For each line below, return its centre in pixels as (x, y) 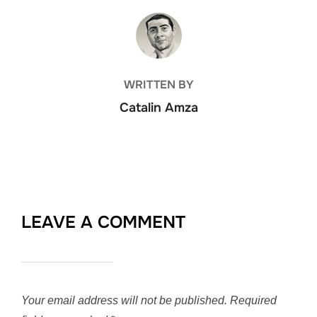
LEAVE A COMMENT (103, 222)
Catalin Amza (158, 108)
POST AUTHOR (158, 20)
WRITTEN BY (158, 85)
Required (253, 300)
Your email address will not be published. (124, 300)
